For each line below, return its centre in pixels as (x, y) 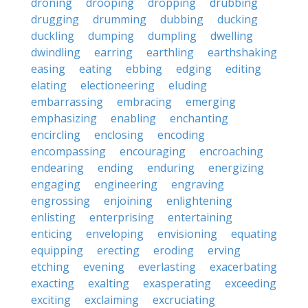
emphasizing (64, 118)
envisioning (187, 234)
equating (254, 234)
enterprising (122, 217)
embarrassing (67, 102)
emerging (211, 102)
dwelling (232, 36)
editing (243, 69)
